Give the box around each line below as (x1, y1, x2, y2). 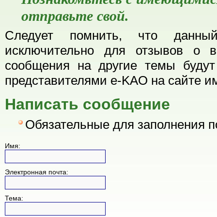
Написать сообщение (5, 95, 170, 113)
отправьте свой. (21, 8, 129, 25)
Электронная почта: (5, 168, 68, 176)
